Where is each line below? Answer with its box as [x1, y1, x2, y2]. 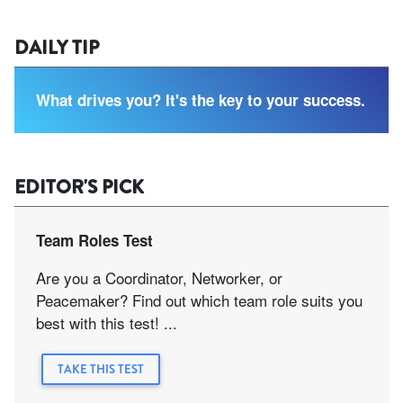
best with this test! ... [36, 310, 177, 334]
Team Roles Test [36, 228, 153, 251]
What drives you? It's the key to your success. [36, 88, 365, 111]
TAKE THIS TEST [58, 360, 144, 378]
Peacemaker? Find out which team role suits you [36, 288, 363, 311]
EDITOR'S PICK [14, 173, 144, 201]
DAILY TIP [14, 33, 99, 61]
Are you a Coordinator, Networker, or [36, 265, 282, 289]
